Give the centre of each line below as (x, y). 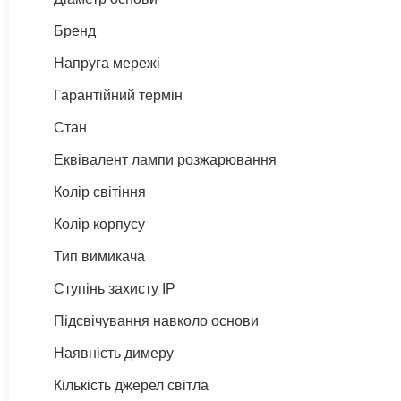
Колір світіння (100, 192)
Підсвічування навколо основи (156, 320)
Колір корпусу (99, 224)
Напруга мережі (107, 63)
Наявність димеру (114, 353)
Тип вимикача (99, 256)
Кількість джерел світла (131, 385)
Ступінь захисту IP (115, 288)
